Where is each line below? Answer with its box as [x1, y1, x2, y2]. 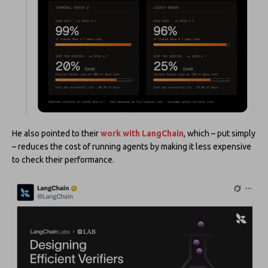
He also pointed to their [12, 129, 100, 139]
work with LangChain [100, 129, 184, 139]
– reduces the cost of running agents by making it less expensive [12, 142, 251, 152]
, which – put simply [184, 129, 255, 139]
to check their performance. [12, 155, 114, 165]
